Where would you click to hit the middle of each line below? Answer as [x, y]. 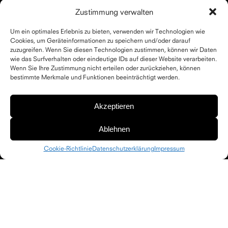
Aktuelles [38, 192]
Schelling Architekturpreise [51, 207]
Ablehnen [114, 129]
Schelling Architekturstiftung [157, 192]
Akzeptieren [114, 106]
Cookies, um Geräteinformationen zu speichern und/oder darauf [100, 40]
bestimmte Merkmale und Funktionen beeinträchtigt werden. [95, 77]
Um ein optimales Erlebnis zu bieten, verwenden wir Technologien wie [108, 31]
